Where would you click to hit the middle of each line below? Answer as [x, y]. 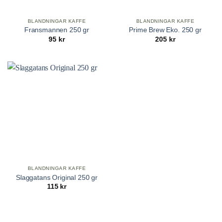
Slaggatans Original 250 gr [57, 177]
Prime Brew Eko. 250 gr [165, 30]
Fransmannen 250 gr [57, 30]
